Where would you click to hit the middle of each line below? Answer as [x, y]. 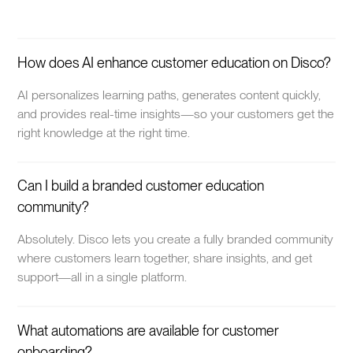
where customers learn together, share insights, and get [165, 258]
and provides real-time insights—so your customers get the [176, 113]
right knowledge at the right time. [104, 132]
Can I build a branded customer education [141, 186]
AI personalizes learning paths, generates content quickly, [169, 95]
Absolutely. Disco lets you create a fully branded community [176, 240]
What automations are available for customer [149, 330]
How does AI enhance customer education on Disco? [175, 62]
